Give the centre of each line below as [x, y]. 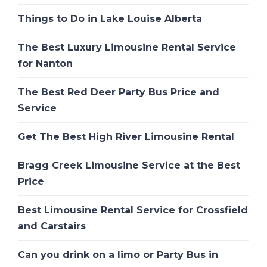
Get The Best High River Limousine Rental [126, 137]
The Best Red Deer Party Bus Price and [119, 92]
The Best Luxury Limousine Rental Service [127, 48]
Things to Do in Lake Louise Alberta [110, 19]
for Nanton [45, 64]
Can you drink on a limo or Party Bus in [118, 255]
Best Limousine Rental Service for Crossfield [133, 210]
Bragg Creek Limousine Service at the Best [129, 166]
